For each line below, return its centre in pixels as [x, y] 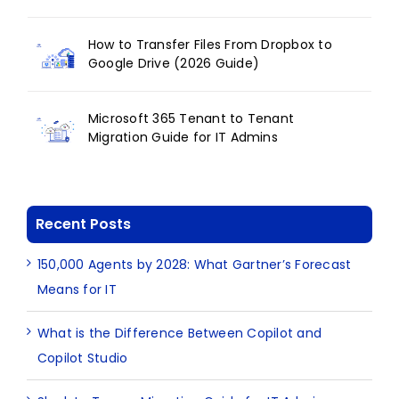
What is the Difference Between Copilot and [180, 333]
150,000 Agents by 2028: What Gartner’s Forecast [195, 264]
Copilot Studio [83, 358]
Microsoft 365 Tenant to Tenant [191, 118]
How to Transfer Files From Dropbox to [210, 44]
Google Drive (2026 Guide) [174, 63]
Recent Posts [83, 224]
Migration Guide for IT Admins [183, 137]
